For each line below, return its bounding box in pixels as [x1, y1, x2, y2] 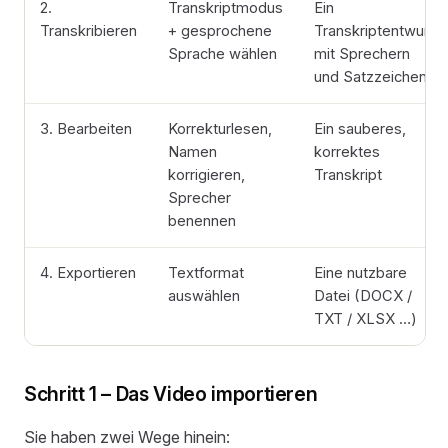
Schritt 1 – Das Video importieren [24, 382, 318, 407]
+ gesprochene [168, 22, 273, 41]
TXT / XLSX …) [314, 310, 418, 329]
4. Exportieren [40, 264, 137, 283]
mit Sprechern [314, 45, 411, 64]
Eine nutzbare [314, 264, 408, 283]
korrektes [314, 143, 381, 162]
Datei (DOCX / [314, 287, 413, 306]
